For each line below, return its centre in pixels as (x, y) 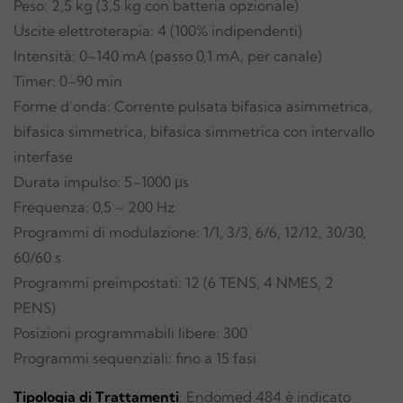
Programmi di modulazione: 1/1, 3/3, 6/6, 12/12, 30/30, (190, 232)
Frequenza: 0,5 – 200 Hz (94, 207)
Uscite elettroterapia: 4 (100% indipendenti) (158, 31)
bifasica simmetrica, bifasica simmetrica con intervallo (194, 131)
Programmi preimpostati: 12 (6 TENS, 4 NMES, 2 (174, 282)
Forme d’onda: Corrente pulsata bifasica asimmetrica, (193, 106)
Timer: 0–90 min (68, 81)
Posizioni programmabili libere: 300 (130, 333)
